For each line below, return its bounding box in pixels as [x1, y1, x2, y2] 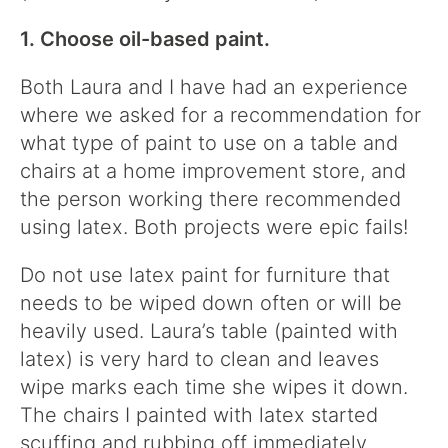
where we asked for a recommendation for [20, 102, 421, 127]
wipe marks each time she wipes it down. [20, 374, 408, 399]
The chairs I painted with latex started [20, 402, 378, 427]
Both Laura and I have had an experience [20, 74, 408, 99]
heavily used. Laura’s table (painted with [20, 318, 398, 343]
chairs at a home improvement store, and [20, 158, 406, 183]
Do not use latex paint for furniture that [20, 262, 390, 287]
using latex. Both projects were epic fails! [20, 214, 414, 239]
